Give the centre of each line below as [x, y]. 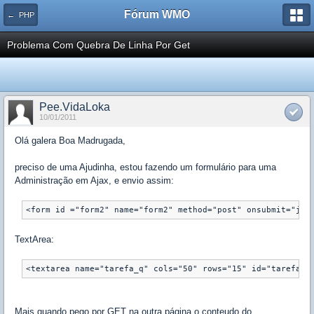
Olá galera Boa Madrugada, [70, 141]
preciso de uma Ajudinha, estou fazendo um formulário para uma [145, 167]
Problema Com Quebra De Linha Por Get [98, 45]
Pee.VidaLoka [75, 107]
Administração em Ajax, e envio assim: [94, 180]
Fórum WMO [157, 14]
